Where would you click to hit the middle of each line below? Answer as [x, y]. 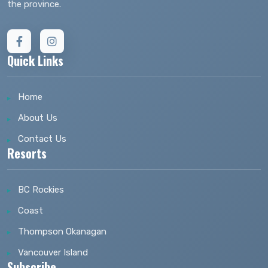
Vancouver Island [53, 252]
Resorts [27, 153]
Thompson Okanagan [62, 231]
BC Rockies [41, 189]
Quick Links [35, 60]
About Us [38, 118]
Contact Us [42, 138]
